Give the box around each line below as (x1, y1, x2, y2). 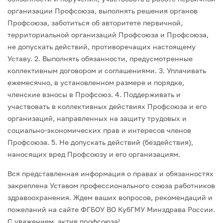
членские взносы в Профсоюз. (7, 90, 113, 99)
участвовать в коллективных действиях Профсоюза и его (7, 102, 207, 111)
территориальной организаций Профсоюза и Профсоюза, (7, 30, 209, 39)
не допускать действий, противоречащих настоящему (7, 42, 196, 51)
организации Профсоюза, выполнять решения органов (7, 6, 198, 15)
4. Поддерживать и (113, 90, 181, 99)
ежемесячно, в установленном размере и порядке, (7, 78, 184, 87)
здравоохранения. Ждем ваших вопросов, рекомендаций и (7, 193, 213, 202)
